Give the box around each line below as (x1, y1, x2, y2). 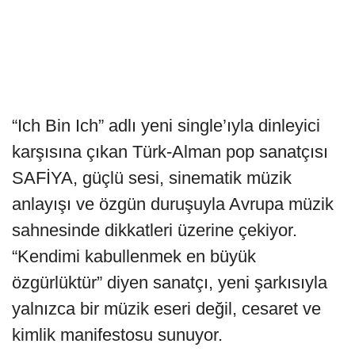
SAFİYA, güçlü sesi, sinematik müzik (12, 167, 292, 188)
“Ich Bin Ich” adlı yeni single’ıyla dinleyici (12, 115, 320, 136)
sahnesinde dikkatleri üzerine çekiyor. (12, 219, 297, 240)
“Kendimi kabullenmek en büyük (12, 246, 256, 266)
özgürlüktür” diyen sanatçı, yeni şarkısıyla (12, 272, 327, 292)
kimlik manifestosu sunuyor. (12, 324, 223, 345)
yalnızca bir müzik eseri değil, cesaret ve (12, 298, 321, 319)
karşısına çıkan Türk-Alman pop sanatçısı (12, 141, 328, 162)
